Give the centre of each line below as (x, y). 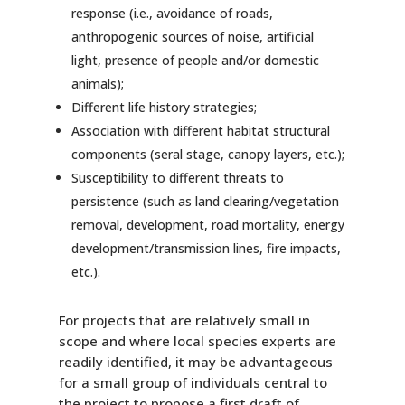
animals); (97, 83)
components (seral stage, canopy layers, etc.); (207, 154)
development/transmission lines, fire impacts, (206, 248)
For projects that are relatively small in (184, 320)
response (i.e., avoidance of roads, (172, 13)
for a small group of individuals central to (193, 382)
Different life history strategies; (164, 107)
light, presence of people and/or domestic (195, 60)
